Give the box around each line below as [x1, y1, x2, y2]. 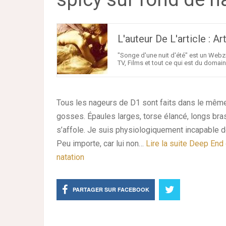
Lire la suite [146, 139, 189, 148]
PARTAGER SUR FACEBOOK [73, 186, 149, 193]
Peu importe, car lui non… [56, 139, 146, 148]
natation [56, 152, 84, 162]
